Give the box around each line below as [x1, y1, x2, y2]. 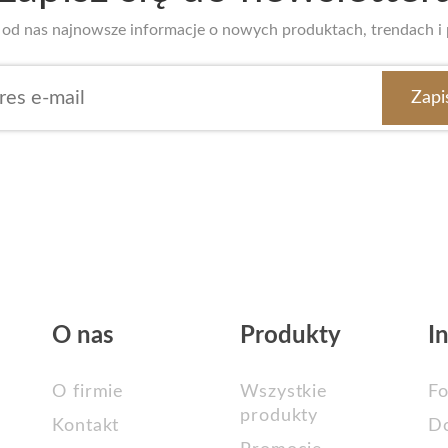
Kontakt [52, 417, 120, 435]
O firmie [52, 383, 125, 401]
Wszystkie [240, 383, 329, 401]
